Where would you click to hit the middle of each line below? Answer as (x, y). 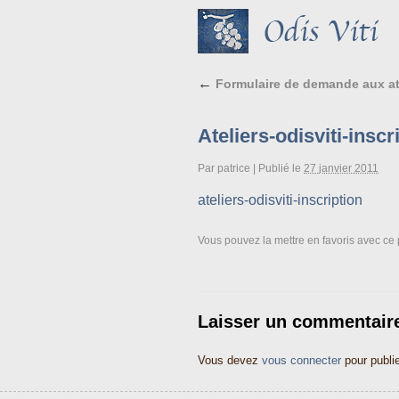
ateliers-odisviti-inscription (280, 200)
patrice (234, 168)
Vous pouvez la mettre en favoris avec (290, 240)
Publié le (280, 168)
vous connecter (301, 360)
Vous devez (230, 360)
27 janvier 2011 (341, 168)
